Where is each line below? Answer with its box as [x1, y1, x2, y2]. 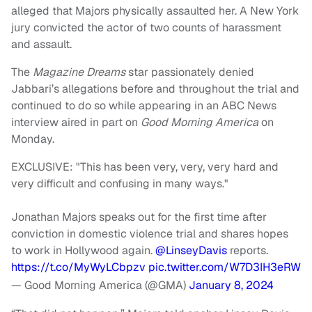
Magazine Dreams [33, 64, 125, 79]
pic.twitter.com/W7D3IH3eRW [148, 259, 301, 274]
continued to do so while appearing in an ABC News [11, 97, 276, 113]
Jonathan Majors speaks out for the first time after [11, 209, 267, 224]
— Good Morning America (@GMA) [11, 277, 189, 292]
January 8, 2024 [189, 277, 274, 292]
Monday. [11, 131, 57, 146]
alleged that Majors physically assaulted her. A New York [11, 3, 299, 18]
